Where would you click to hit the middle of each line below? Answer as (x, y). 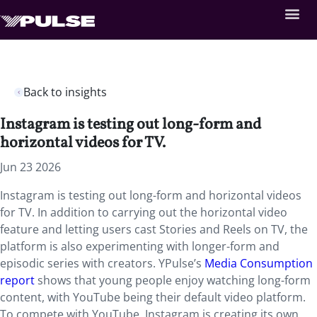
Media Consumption (259, 263)
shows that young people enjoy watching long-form (173, 280)
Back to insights (65, 92)
